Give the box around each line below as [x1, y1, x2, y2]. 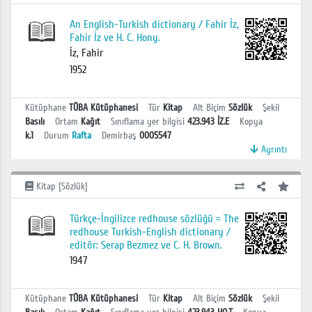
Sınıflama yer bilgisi [111, 116, 185, 128]
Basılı [25, 116, 45, 128]
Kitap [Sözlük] [33, 180, 88, 193]
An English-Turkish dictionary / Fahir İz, [69, 17, 239, 32]
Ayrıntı [258, 143, 287, 156]
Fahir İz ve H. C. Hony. [69, 31, 160, 45]
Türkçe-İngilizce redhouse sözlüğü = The [69, 211, 239, 226]
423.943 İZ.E [187, 116, 229, 128]
